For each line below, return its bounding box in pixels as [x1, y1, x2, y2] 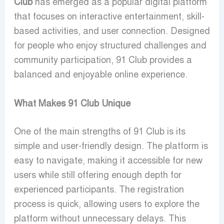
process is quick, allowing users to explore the [13, 198, 199, 209]
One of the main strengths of [13, 125, 133, 137]
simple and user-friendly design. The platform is [13, 140, 208, 151]
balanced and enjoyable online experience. [13, 69, 187, 80]
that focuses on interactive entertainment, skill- [13, 11, 204, 22]
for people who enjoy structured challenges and [13, 40, 206, 51]
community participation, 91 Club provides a [13, 54, 192, 65]
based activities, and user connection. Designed [13, 25, 210, 36]
